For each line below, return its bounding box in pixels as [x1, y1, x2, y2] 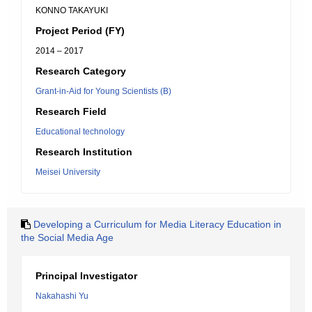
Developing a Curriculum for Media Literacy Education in [33, 219, 281, 230]
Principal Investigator [36, 270, 137, 281]
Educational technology [36, 127, 125, 136]
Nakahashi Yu [36, 291, 88, 301]
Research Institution [36, 146, 132, 157]
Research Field [36, 106, 107, 117]
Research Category [36, 65, 126, 77]
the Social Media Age [21, 232, 114, 243]
